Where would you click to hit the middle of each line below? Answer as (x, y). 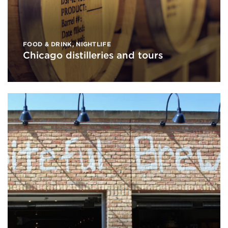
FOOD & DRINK (48, 44)
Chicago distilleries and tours (93, 55)
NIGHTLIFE (93, 44)
